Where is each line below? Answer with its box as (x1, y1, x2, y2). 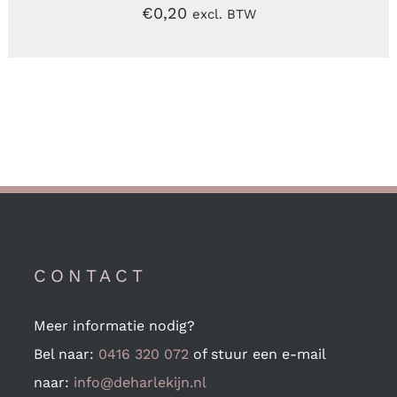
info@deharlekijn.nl (73, 373, 206, 391)
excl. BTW (191, 5, 256, 22)
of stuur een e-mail (188, 345, 325, 362)
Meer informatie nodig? (33, 316, 195, 334)
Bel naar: (33, 345, 98, 362)
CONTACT (33, 264, 147, 286)
